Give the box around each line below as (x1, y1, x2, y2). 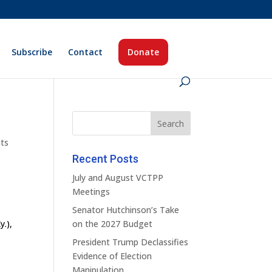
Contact (68, 46, 103, 58)
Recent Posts (72, 152, 139, 165)
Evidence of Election (72, 250, 152, 262)
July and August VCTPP (72, 172, 164, 183)
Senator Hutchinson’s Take (72, 204, 180, 216)
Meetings (72, 186, 110, 197)
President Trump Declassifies (72, 236, 189, 248)
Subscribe (12, 46, 53, 58)
